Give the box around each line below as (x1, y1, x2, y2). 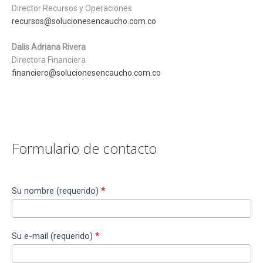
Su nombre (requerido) (12, 186, 101, 196)
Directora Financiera (12, 55, 86, 65)
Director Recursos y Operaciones (12, 4, 132, 13)
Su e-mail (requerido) (12, 231, 95, 241)
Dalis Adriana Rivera (12, 42, 86, 52)
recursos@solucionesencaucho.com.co (12, 16, 156, 26)
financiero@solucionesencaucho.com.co (12, 68, 161, 77)
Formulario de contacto (12, 139, 157, 158)
